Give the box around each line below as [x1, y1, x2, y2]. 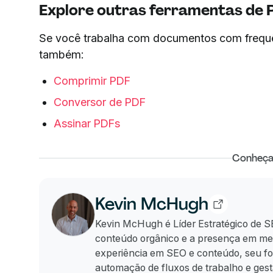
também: [39, 48, 83, 61]
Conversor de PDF [54, 95, 146, 108]
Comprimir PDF [54, 74, 130, 87]
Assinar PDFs [54, 116, 120, 130]
